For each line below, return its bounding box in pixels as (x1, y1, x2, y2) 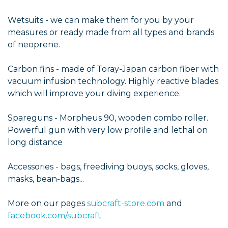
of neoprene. (8, 39, 60, 49)
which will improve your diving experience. (8, 88, 181, 98)
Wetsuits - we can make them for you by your (8, 15, 194, 25)
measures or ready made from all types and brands (8, 27, 214, 37)
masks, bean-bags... (8, 174, 84, 184)
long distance (8, 137, 63, 147)
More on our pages (8, 198, 87, 208)
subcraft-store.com (87, 198, 164, 208)
